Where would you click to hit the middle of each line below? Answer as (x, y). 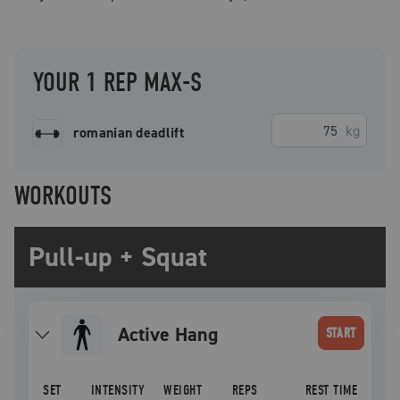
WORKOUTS (63, 196)
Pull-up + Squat (118, 257)
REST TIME (331, 390)
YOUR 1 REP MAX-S (117, 83)
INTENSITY (117, 390)
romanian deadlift (128, 133)
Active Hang (173, 334)
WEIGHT (183, 390)
